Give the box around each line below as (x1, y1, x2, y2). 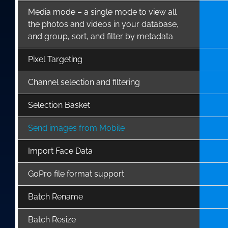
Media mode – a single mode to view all (28, 7, 177, 17)
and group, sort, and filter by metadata (28, 31, 173, 41)
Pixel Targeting (28, 54, 82, 64)
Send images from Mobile (28, 123, 125, 133)
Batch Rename (28, 191, 83, 202)
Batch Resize (28, 214, 76, 224)
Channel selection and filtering (28, 77, 140, 87)
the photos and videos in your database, (28, 19, 179, 29)
